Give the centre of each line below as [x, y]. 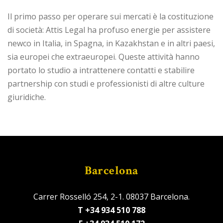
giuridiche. [27, 97]
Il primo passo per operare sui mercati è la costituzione [111, 16]
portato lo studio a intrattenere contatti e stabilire [101, 70]
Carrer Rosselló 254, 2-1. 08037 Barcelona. [111, 196]
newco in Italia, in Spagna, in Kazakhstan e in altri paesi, [111, 43]
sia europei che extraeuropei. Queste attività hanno [104, 56]
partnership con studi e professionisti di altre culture [106, 83]
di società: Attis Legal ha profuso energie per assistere [109, 30]
